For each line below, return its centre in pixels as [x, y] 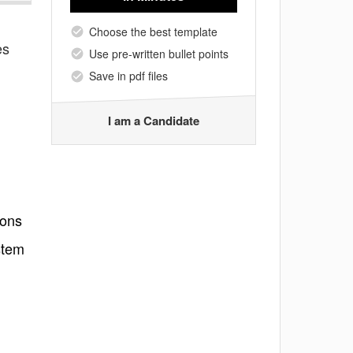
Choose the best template [153, 31]
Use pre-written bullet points [159, 53]
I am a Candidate [154, 120]
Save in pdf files [128, 76]
